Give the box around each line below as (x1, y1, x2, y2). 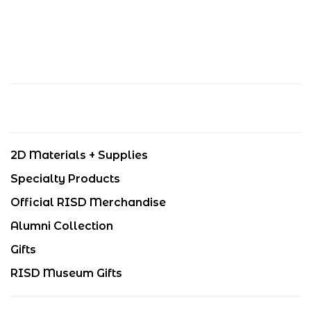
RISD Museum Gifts (10, 266, 122, 280)
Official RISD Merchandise (10, 195, 166, 209)
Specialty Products (10, 171, 120, 185)
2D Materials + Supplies (10, 148, 148, 162)
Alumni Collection (10, 219, 113, 233)
